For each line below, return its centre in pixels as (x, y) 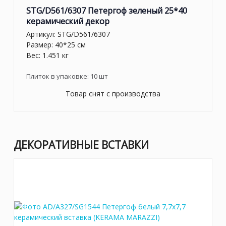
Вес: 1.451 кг (47, 55)
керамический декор (68, 21)
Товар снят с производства (113, 93)
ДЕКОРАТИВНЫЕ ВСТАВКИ (81, 145)
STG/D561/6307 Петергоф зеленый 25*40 (107, 11)
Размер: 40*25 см (56, 44)
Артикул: (42, 34)
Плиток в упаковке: (58, 76)
